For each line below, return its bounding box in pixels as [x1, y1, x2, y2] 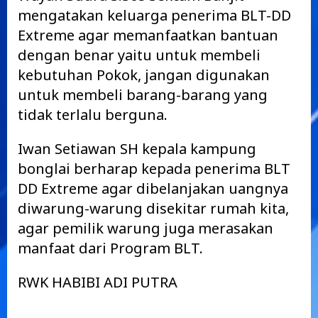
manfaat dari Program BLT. [18, 238, 203, 258]
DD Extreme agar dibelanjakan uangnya [18, 179, 288, 198]
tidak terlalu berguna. [18, 105, 168, 124]
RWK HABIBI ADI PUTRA [18, 273, 177, 292]
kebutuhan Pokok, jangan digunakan [18, 65, 270, 84]
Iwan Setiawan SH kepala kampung [18, 139, 256, 158]
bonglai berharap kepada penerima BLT [18, 159, 290, 178]
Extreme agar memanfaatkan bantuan [18, 26, 278, 45]
